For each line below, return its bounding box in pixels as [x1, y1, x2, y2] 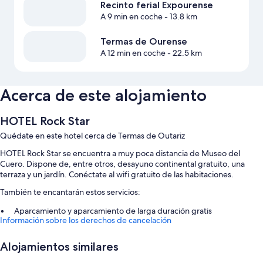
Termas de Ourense [100, 35, 187, 47]
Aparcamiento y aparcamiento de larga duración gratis [14, 205, 212, 217]
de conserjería [14, 231, 66, 242]
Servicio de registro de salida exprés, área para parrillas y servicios [14, 221, 253, 232]
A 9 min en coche [100, 11, 163, 22]
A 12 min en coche [100, 47, 166, 58]
